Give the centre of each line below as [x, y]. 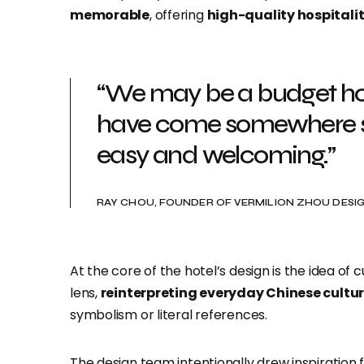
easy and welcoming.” [216, 155]
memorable [110, 15]
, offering [178, 15]
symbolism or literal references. [169, 315]
